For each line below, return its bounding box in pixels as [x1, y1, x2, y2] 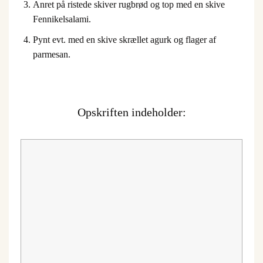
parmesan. [32, 49, 70, 59]
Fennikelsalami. [32, 14, 91, 24]
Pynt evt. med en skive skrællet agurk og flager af [32, 34, 216, 45]
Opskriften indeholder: [77, 106, 186, 119]
